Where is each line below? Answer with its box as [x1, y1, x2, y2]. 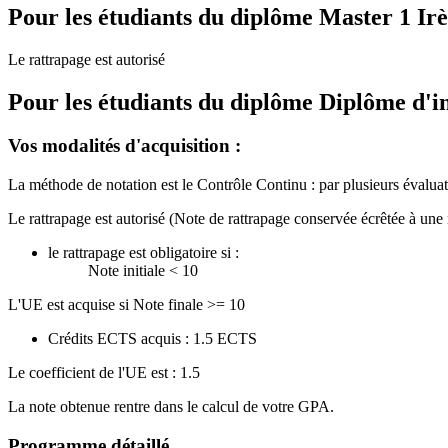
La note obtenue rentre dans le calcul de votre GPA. [8, 398, 334, 416]
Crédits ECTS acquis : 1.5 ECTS [48, 330, 257, 348]
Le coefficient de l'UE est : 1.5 [8, 364, 200, 382]
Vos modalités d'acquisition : [8, 135, 241, 157]
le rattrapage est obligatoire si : [48, 244, 239, 262]
